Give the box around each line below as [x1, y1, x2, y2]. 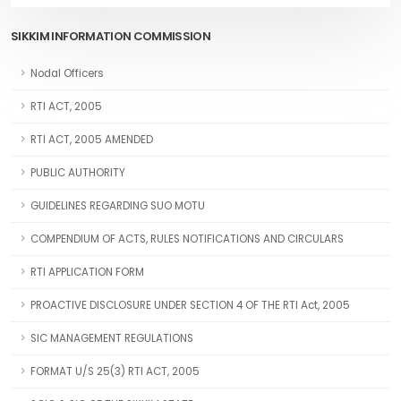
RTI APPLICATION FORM [30, 265, 144, 279]
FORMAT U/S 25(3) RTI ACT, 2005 [30, 364, 200, 379]
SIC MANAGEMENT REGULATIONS [30, 331, 193, 346]
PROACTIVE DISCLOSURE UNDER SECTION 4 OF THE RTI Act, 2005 [30, 298, 350, 312]
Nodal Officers [30, 66, 104, 81]
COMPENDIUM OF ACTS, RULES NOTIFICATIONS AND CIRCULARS [30, 232, 344, 246]
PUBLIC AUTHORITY [30, 166, 125, 180]
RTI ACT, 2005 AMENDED [30, 132, 153, 147]
